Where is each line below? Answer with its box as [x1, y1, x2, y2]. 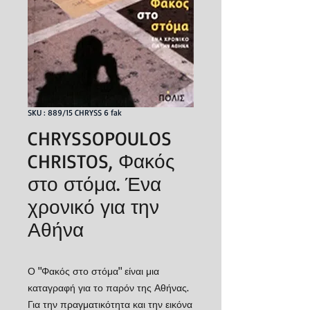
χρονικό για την [28, 194, 159, 219]
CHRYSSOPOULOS [28, 126, 172, 150]
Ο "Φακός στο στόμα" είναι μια [28, 265, 159, 277]
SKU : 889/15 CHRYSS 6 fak [28, 107, 122, 118]
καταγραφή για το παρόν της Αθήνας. [28, 282, 189, 293]
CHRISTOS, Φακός [28, 149, 175, 173]
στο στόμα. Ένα [28, 172, 161, 196]
